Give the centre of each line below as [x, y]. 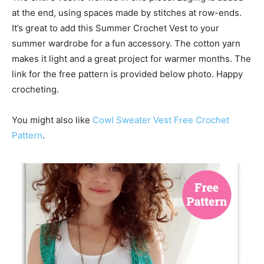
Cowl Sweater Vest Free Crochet [161, 120]
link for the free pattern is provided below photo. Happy [127, 74]
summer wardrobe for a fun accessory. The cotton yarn [126, 43]
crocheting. [35, 89]
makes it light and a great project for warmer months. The [131, 59]
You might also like [52, 120]
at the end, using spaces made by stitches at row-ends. [127, 13]
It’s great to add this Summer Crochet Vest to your [115, 28]
